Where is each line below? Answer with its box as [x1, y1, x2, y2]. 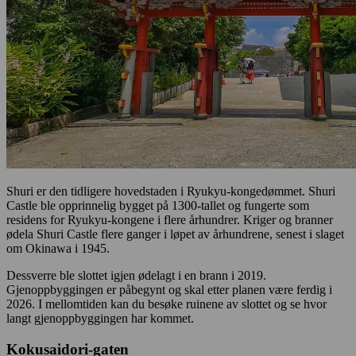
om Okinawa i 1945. [6, 242, 110, 256]
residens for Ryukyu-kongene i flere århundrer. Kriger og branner [6, 213, 333, 227]
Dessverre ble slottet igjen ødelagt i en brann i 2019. [6, 269, 266, 283]
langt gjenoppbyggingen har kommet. [6, 311, 194, 326]
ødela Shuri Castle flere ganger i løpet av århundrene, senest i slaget [6, 227, 344, 242]
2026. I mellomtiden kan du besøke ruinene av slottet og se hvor [6, 297, 327, 311]
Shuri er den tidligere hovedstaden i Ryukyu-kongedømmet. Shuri [6, 184, 335, 199]
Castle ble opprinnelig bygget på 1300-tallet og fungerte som [6, 199, 309, 213]
